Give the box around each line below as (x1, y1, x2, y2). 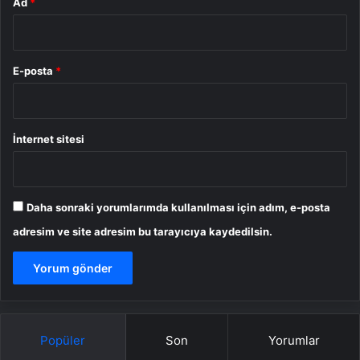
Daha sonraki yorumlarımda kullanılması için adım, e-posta (27, 201, 330, 215)
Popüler (40, 333, 86, 349)
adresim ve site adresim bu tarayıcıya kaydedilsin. (13, 225, 272, 239)
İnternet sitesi (13, 133, 84, 146)
